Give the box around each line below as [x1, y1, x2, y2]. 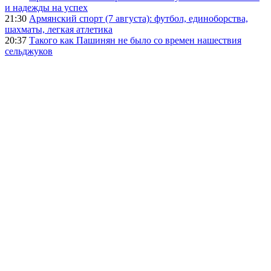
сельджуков [5, 46, 53, 57]
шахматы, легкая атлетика [5, 24, 113, 35]
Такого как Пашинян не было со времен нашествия [29, 35, 241, 46]
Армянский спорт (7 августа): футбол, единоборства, [29, 13, 248, 24]
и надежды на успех [5, 2, 88, 13]
